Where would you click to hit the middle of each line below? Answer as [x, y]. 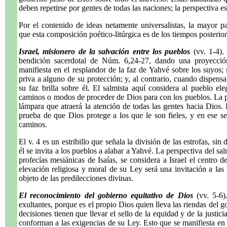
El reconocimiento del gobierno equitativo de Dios [106, 195]
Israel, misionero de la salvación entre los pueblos [105, 51]
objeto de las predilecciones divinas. [76, 178]
